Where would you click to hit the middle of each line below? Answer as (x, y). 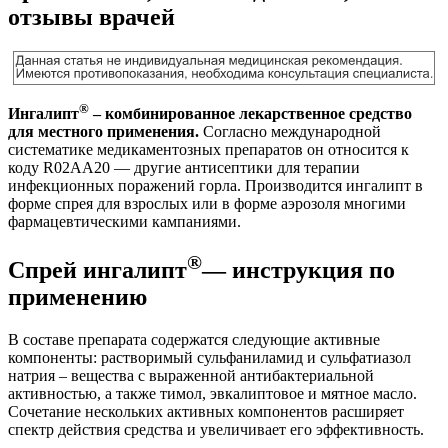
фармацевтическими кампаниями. (124, 222)
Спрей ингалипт (97, 270)
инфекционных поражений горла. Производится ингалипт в (215, 186)
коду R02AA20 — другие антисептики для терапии (184, 168)
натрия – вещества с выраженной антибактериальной (191, 376)
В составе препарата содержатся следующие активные (194, 340)
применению (77, 297)
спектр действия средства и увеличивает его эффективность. (216, 430)
